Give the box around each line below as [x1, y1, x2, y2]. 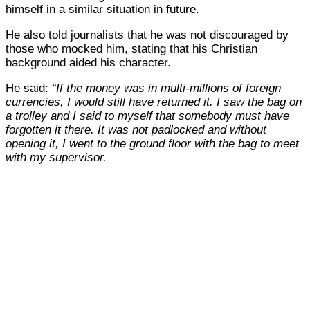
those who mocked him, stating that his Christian [6, 42, 257, 55]
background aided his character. [6, 55, 171, 69]
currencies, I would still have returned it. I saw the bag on [6, 95, 302, 109]
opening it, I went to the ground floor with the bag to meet [6, 136, 299, 150]
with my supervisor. [6, 150, 107, 164]
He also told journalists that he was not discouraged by [6, 28, 289, 42]
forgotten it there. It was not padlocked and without [6, 122, 266, 136]
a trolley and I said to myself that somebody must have [6, 109, 289, 122]
